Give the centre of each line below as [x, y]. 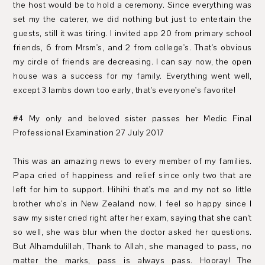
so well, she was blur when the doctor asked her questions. [132, 232]
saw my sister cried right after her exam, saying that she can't [132, 218]
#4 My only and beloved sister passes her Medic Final [132, 119]
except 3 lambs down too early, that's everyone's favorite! [125, 90]
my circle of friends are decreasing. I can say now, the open [132, 62]
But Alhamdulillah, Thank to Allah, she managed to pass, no [132, 246]
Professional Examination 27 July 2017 [89, 133]
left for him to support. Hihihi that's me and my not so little [132, 190]
